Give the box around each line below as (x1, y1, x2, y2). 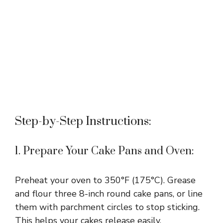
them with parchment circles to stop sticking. (15, 201, 200, 214)
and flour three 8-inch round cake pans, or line (15, 188, 203, 200)
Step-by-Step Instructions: (15, 114, 151, 129)
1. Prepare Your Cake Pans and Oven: (15, 144, 194, 158)
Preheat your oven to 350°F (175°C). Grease (15, 174, 196, 187)
